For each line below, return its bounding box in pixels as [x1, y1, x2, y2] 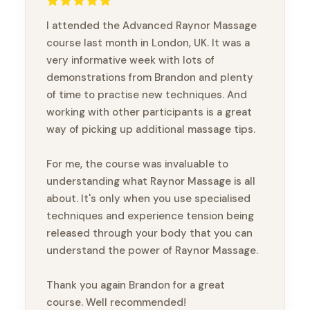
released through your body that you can [46, 226, 253, 241]
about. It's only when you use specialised [46, 192, 250, 206]
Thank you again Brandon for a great [46, 278, 225, 293]
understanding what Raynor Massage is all [46, 174, 255, 189]
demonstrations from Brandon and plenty [46, 71, 253, 85]
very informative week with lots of [46, 53, 215, 68]
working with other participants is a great [46, 105, 252, 120]
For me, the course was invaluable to [46, 157, 228, 172]
